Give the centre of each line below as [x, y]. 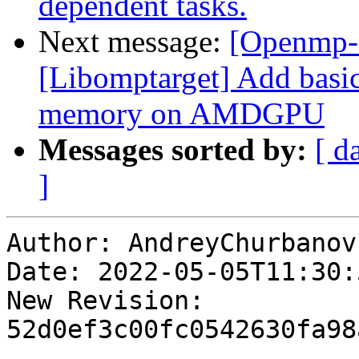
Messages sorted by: [173, 150]
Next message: [134, 42]
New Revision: [105, 301]
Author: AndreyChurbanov [182, 243]
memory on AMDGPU [182, 114]
